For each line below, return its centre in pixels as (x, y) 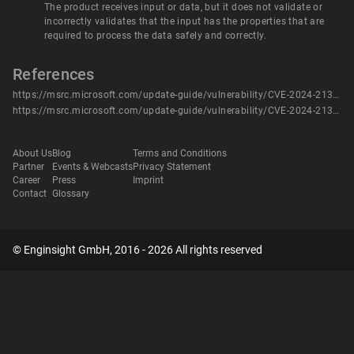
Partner (28, 167)
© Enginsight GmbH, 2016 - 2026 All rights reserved (137, 250)
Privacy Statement (172, 167)
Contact (30, 194)
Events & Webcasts (92, 167)
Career (26, 181)
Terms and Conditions (180, 154)
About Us (32, 154)
